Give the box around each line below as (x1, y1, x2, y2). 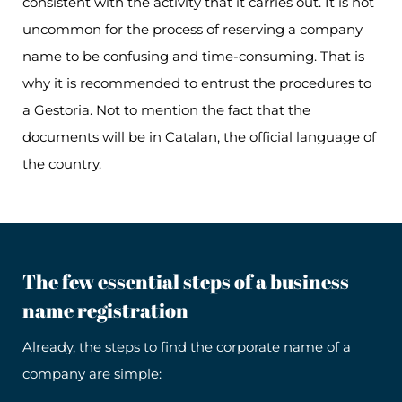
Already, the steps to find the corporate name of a (22, 338, 351, 356)
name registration (22, 297, 188, 324)
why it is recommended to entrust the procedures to (22, 74, 371, 92)
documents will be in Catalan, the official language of (22, 128, 376, 146)
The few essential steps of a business (22, 268, 349, 295)
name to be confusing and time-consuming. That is (22, 48, 364, 66)
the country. (22, 155, 101, 173)
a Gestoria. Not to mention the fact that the (22, 101, 310, 119)
